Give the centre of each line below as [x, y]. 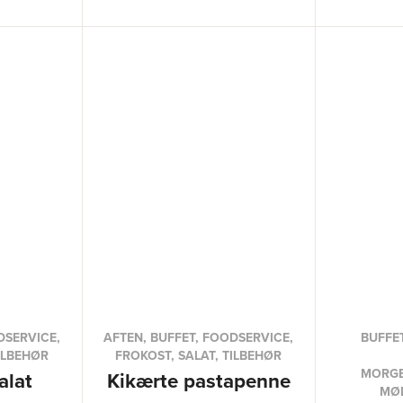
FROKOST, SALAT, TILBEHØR [199, 355]
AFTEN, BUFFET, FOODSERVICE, [199, 337]
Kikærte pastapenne [198, 381]
